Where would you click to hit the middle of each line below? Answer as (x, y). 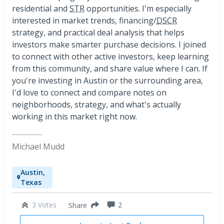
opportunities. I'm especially (138, 8)
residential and (41, 8)
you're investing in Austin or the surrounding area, (107, 80)
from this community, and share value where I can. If (110, 68)
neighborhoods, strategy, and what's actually (96, 104)
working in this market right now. (74, 116)
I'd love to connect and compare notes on (89, 92)
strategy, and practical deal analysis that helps (98, 32)
